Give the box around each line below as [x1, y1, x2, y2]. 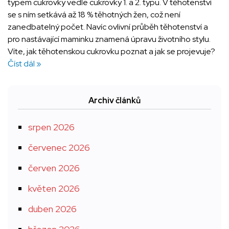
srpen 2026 [28, 121, 75, 133]
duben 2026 [28, 203, 77, 215]
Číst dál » [8, 58, 41, 69]
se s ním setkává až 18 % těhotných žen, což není [8, 9, 180, 20]
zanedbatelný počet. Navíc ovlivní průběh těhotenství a [8, 21, 208, 32]
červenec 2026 [28, 142, 90, 153]
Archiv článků [88, 95, 141, 106]
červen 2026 [28, 162, 80, 174]
